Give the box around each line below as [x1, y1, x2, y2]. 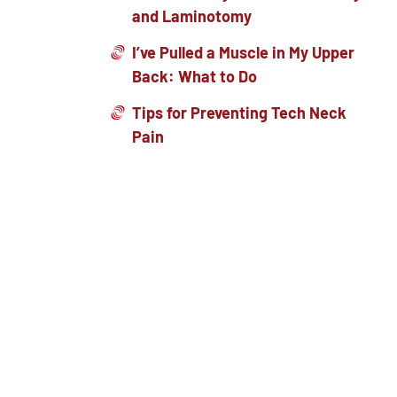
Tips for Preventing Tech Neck [132, 103, 347, 122]
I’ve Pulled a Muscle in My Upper [132, 43, 355, 62]
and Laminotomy [132, 6, 253, 26]
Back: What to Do [132, 66, 258, 86]
